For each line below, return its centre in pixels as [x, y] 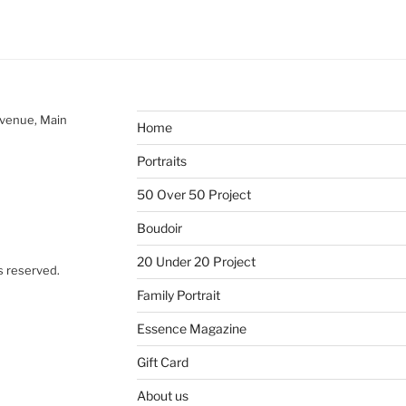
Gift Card [162, 362]
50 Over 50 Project [193, 195]
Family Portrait [178, 295]
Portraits [161, 161]
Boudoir [159, 228]
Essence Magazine [191, 329]
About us [162, 396]
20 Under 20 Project [196, 262]
